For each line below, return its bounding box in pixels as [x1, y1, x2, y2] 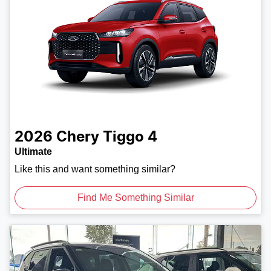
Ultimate [15, 146, 52, 157]
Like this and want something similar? [15, 163, 175, 174]
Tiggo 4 [103, 129, 157, 145]
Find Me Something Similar [77, 192, 194, 203]
